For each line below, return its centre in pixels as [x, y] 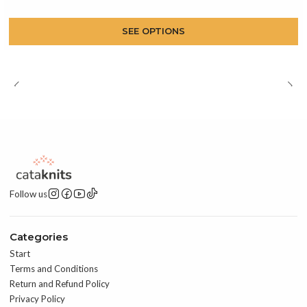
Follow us [29, 194]
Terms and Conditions [54, 268]
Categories [39, 237]
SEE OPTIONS [153, 31]
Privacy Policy [38, 298]
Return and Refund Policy [60, 283]
